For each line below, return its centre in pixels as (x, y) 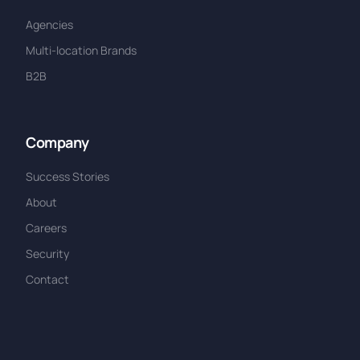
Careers (47, 227)
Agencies (50, 24)
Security (48, 253)
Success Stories (68, 176)
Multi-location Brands (82, 50)
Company (58, 142)
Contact (48, 279)
